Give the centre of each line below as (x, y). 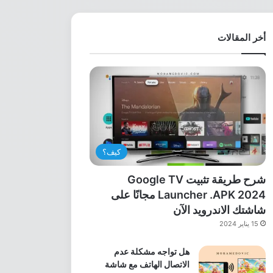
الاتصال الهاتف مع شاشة (147, 264)
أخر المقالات (241, 37)
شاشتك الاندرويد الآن (219, 210)
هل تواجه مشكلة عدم (151, 251)
